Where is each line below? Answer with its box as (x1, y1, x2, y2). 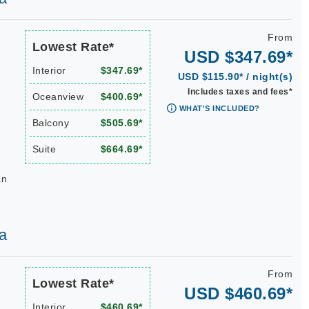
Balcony (32, 117, 69, 128)
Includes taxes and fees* (188, 87, 292, 97)
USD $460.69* (184, 284, 292, 303)
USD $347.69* (184, 48, 292, 66)
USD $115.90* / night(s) (177, 71, 292, 82)
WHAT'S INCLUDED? (179, 104, 260, 112)
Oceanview (32, 91, 83, 102)
